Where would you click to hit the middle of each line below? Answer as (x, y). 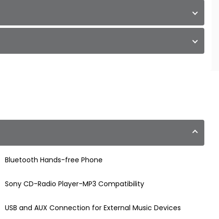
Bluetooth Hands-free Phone (54, 160)
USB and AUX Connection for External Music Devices (93, 208)
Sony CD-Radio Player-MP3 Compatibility (74, 184)
